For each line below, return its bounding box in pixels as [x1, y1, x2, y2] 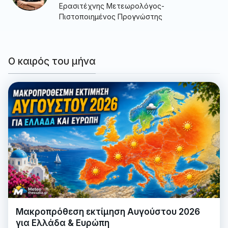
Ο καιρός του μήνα [8, 55, 96, 68]
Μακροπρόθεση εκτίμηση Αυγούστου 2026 [16, 207, 200, 217]
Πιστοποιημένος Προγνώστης [59, 12, 163, 21]
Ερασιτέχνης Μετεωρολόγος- [59, 2, 165, 11]
